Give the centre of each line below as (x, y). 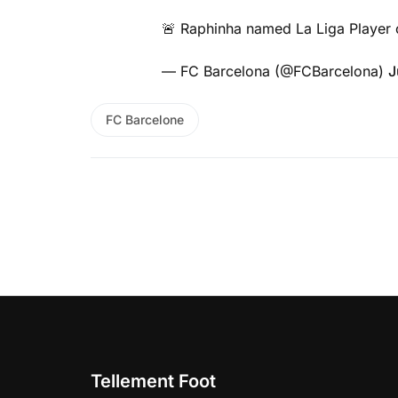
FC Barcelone (145, 119)
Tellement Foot (153, 381)
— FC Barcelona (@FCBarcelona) (275, 71)
